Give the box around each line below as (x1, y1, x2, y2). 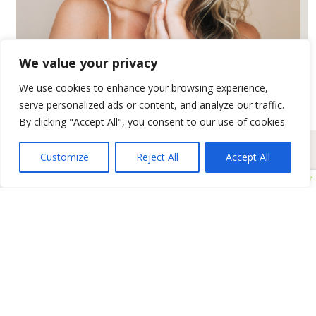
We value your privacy (19, 54, 157, 71)
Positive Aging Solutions (16, 200, 142, 217)
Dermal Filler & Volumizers (16, 259, 150, 276)
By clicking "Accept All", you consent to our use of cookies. (19, 115, 287, 128)
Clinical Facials (16, 288, 94, 305)
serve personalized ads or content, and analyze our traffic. (19, 98, 284, 111)
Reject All (135, 150, 178, 164)
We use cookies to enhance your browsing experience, (19, 81, 268, 95)
